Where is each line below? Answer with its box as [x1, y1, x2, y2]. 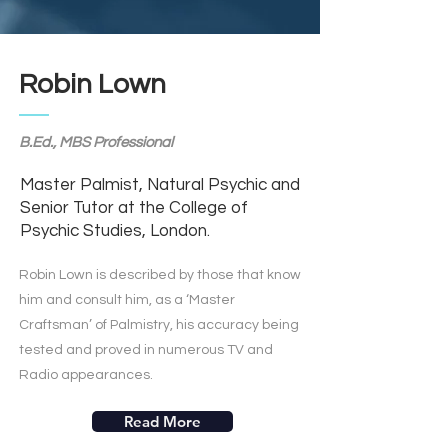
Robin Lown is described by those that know [19, 268, 301, 282]
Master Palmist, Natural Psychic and [20, 176, 300, 194]
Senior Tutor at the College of [20, 199, 248, 217]
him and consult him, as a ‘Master [19, 293, 235, 307]
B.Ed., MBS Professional [19, 135, 173, 150]
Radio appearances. [19, 368, 153, 382]
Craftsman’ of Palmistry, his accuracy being [19, 318, 299, 332]
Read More [124, 412, 201, 431]
